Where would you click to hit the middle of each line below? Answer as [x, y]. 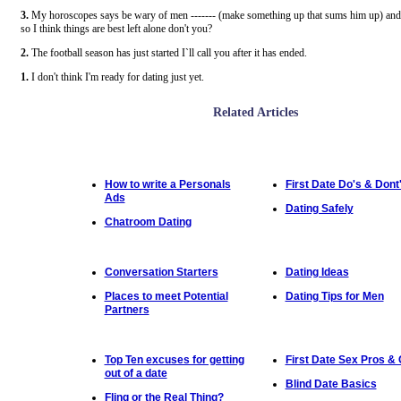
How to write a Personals [167, 184]
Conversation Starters [161, 272]
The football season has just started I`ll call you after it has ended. [167, 53]
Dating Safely [319, 209]
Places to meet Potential [166, 296]
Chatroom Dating [148, 222]
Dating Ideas [317, 272]
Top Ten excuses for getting [174, 360]
